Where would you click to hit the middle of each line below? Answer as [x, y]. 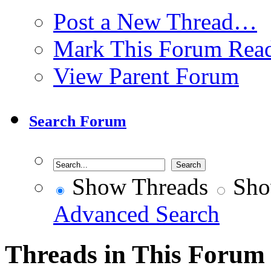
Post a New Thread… [155, 21]
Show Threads [137, 186]
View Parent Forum [146, 76]
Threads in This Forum [135, 254]
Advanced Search [136, 214]
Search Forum [78, 121]
